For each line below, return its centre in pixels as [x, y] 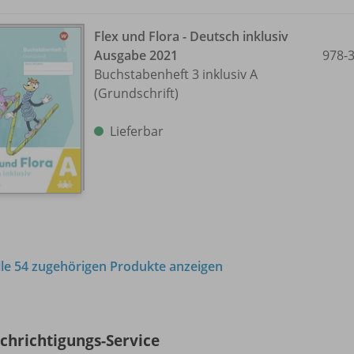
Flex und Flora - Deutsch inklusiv [191, 37]
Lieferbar [137, 132]
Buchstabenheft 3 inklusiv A [176, 75]
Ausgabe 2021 [136, 56]
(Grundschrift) [136, 94]
